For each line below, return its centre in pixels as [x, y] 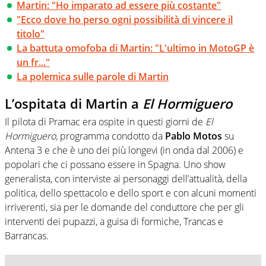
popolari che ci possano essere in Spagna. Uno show [115, 164]
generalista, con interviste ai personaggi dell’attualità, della [126, 178]
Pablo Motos [194, 136]
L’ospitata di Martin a [74, 104]
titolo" [31, 34]
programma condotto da [111, 136]
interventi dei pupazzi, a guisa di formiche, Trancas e [114, 221]
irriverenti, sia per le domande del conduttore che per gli [124, 207]
